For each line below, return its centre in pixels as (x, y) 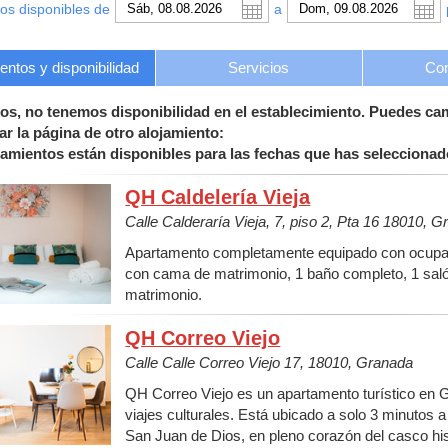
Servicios (259, 67)
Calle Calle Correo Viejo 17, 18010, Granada (269, 362)
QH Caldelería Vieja (218, 196)
